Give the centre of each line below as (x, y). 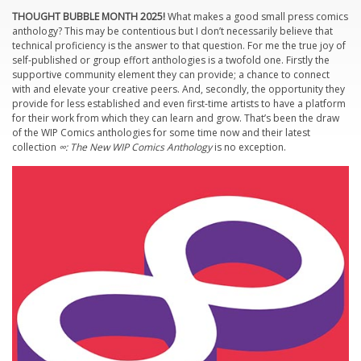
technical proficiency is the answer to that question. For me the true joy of (179, 46)
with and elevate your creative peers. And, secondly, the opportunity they (178, 89)
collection (35, 147)
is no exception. (249, 147)
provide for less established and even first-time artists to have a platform (179, 104)
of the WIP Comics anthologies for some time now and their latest (161, 133)
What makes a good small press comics (257, 17)
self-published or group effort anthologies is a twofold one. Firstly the (171, 60)
